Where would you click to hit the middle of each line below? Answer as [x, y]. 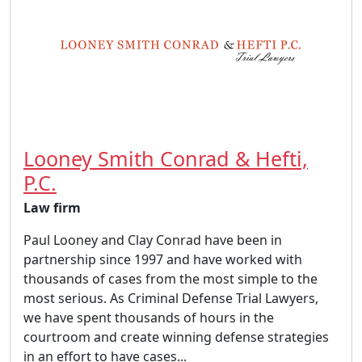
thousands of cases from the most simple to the [170, 278]
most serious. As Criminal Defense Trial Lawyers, [171, 298]
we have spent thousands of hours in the [149, 317]
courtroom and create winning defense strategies [176, 337]
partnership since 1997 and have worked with [163, 259]
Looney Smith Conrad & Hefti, [166, 158]
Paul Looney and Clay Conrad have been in [153, 240]
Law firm [52, 207]
